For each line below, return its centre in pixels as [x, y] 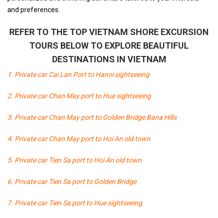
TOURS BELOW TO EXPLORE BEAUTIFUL [109, 45]
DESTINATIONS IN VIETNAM [109, 59]
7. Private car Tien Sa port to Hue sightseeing [75, 203]
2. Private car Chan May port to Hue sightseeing [79, 96]
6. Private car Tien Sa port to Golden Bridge [72, 182]
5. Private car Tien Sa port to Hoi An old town [74, 160]
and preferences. [34, 10]
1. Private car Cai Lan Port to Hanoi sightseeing [78, 74]
